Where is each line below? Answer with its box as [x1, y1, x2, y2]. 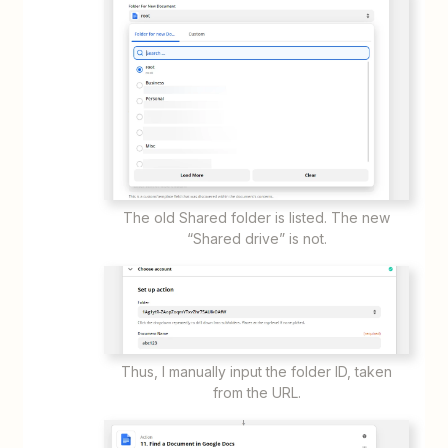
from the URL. [212, 383, 301, 401]
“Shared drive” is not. [186, 229, 327, 247]
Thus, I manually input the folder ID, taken [121, 362, 392, 380]
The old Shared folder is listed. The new [123, 208, 390, 226]
